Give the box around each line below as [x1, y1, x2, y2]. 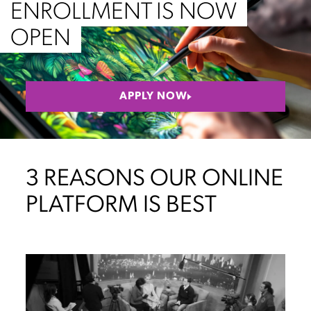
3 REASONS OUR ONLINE [26, 167, 284, 192]
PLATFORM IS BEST [26, 194, 217, 219]
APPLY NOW [119, 91, 187, 103]
